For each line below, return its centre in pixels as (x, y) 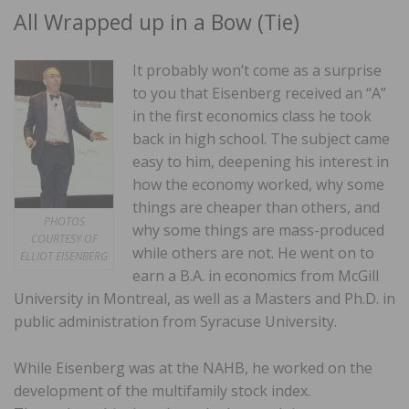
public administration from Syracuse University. (175, 322)
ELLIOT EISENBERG (64, 257)
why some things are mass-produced (258, 231)
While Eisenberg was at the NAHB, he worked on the (193, 368)
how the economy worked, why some (258, 185)
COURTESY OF (64, 239)
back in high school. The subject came (261, 139)
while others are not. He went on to (253, 253)
